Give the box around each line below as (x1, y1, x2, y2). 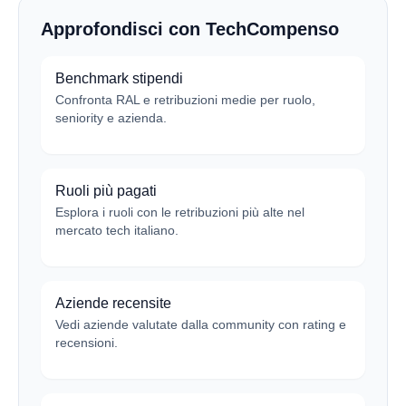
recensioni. (55, 335, 118, 350)
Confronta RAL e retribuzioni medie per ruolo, (55, 92, 315, 107)
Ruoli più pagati (55, 183, 157, 198)
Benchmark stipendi (55, 71, 183, 86)
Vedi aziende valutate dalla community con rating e (55, 317, 346, 332)
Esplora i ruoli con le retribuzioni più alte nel (55, 205, 304, 219)
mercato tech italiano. (55, 223, 179, 237)
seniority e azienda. (55, 111, 167, 125)
